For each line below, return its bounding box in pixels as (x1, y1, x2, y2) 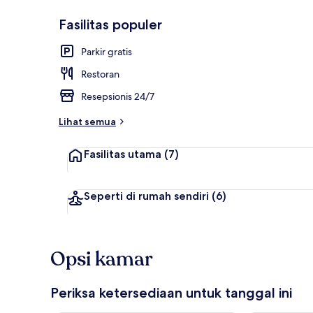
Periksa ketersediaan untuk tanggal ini (50, 284, 292, 301)
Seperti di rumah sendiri (84, 189, 209, 203)
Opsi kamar (50, 245, 153, 272)
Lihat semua (59, 115, 116, 128)
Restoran (81, 67, 119, 80)
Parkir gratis (81, 45, 132, 58)
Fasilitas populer (59, 15, 162, 33)
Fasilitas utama (84, 147, 161, 161)
